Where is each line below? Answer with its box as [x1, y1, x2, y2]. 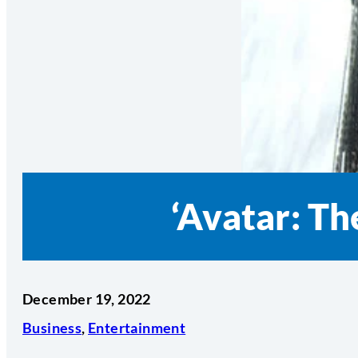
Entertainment [88, 319, 186, 337]
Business [22, 319, 82, 337]
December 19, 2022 [22, 290, 151, 308]
